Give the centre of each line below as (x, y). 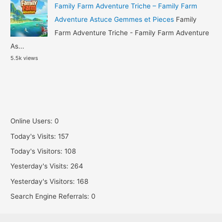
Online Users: (33, 121)
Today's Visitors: (38, 151)
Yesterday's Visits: (41, 166)
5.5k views (25, 58)
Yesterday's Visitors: (44, 181)
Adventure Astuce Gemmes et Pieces (114, 19)
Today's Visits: (34, 136)
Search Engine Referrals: (51, 196)
